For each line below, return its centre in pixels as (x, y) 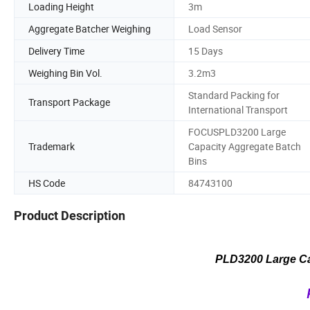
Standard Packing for (234, 95)
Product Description (70, 216)
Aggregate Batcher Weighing (90, 28)
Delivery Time (56, 51)
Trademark (52, 146)
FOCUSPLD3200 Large (237, 131)
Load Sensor (215, 28)
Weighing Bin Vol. (65, 73)
